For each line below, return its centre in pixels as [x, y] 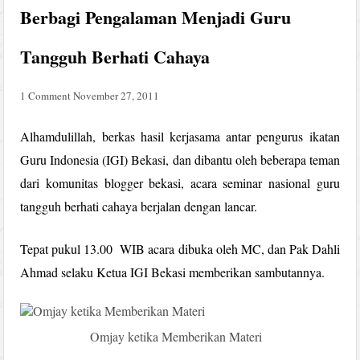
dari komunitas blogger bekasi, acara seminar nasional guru [180, 182]
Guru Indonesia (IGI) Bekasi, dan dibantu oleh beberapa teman [180, 159]
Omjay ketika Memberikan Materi [176, 336]
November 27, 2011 [117, 95]
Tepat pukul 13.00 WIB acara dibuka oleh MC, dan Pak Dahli [180, 248]
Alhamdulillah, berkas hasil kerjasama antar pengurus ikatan [180, 136]
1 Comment [46, 95]
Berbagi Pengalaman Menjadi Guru [156, 17]
